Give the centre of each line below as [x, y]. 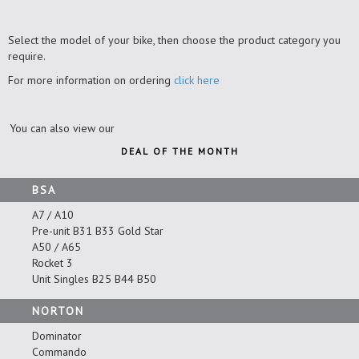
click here [197, 80]
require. [27, 56]
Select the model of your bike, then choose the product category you [174, 40]
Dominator [57, 335]
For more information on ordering [91, 80]
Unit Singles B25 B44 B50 [94, 278]
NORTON [58, 311]
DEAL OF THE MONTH [179, 151]
